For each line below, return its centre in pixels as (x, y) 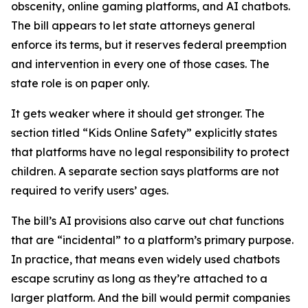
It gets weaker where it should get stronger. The (138, 113)
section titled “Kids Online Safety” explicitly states (144, 133)
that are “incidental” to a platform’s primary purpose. (152, 240)
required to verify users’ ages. (90, 190)
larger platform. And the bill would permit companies (151, 298)
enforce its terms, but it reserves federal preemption (149, 45)
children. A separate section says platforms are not (145, 171)
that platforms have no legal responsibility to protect (150, 152)
